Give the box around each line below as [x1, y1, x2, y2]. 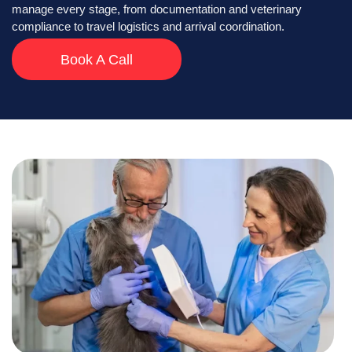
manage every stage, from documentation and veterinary [12, 2, 302, 16]
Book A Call [60, 51, 133, 68]
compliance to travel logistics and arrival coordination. [12, 19, 284, 33]
